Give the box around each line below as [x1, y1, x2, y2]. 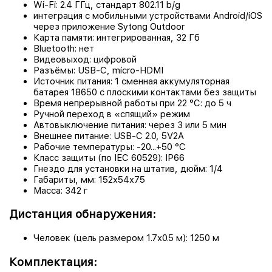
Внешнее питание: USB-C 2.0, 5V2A [33, 130, 184, 141]
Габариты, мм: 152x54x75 [33, 174, 145, 185]
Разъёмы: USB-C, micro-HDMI [33, 64, 163, 76]
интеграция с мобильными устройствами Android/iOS [33, 10, 262, 21]
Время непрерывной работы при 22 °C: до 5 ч [33, 97, 231, 109]
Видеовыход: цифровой [33, 53, 137, 65]
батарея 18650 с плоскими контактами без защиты [33, 86, 256, 98]
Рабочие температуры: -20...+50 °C [33, 141, 186, 152]
